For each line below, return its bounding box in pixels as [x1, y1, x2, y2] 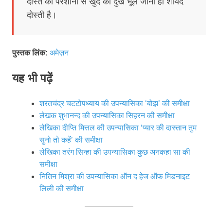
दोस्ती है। [27, 10, 59, 20]
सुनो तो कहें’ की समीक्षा [39, 135, 105, 144]
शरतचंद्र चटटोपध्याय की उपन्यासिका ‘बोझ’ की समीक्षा [39, 99, 190, 108]
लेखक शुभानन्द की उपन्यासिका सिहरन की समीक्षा [39, 111, 175, 120]
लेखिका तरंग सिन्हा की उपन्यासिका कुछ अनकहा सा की [39, 147, 190, 156]
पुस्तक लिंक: [12, 48, 48, 57]
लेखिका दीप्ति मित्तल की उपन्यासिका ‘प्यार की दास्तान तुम [39, 123, 197, 132]
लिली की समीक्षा [39, 184, 84, 193]
